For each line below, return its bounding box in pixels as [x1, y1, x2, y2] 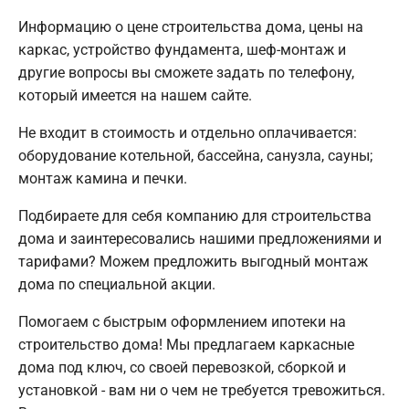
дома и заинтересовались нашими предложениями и [18, 230, 382, 248]
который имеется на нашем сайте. [18, 87, 252, 105]
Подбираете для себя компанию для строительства [18, 207, 372, 225]
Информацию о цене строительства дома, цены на [18, 18, 363, 37]
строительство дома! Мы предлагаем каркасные [18, 336, 354, 354]
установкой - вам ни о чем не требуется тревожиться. [18, 382, 385, 400]
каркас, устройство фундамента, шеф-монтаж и [18, 41, 346, 59]
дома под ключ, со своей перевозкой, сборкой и [18, 359, 346, 377]
